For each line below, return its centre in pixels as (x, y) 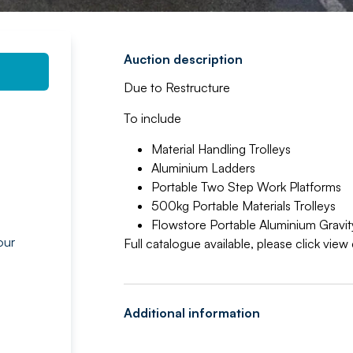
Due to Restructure (176, 87)
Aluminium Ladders (203, 168)
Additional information (191, 313)
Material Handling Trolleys (221, 149)
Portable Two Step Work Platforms (246, 187)
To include (152, 118)
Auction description (183, 59)
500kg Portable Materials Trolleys (243, 206)
